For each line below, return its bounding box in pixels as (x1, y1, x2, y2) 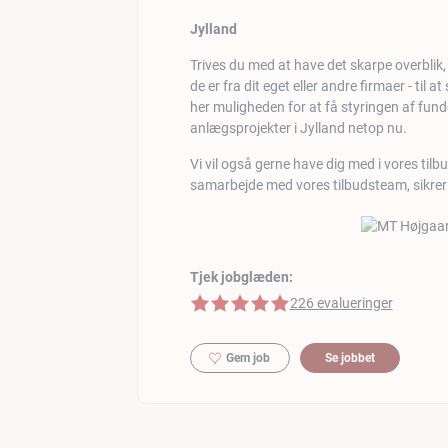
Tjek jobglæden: (189, 268, 293, 285)
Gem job (226, 350, 270, 365)
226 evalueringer (289, 294, 393, 311)
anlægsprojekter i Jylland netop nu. (189, 119, 407, 136)
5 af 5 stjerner (188, 293, 274, 310)
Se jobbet (324, 350, 375, 365)
